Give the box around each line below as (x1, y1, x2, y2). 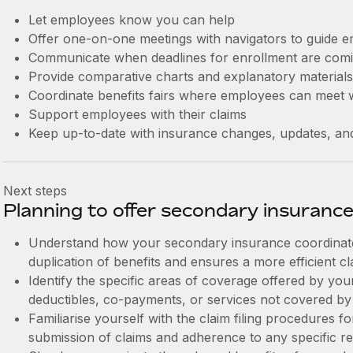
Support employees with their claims (28, 106, 247, 122)
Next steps (2, 183, 67, 199)
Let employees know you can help (28, 12, 235, 28)
